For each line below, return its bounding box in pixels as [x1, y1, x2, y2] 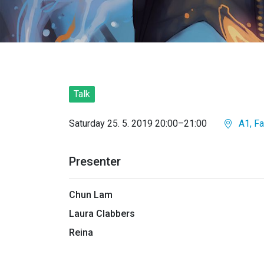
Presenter [69, 154, 121, 169]
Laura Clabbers [69, 208, 135, 219]
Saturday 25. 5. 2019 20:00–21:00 [69, 118, 207, 129]
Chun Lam [69, 189, 113, 200]
